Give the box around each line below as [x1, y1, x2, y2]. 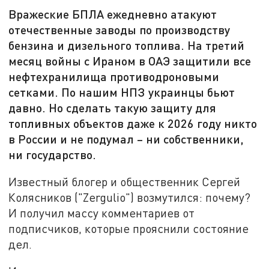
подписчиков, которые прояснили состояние [8, 221, 249, 235]
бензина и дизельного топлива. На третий [8, 38, 245, 53]
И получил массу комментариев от [8, 205, 195, 220]
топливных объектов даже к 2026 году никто [8, 116, 258, 131]
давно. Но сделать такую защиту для [8, 100, 217, 115]
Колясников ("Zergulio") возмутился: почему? [8, 190, 251, 204]
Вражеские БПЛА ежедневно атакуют [8, 7, 217, 22]
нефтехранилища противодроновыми [8, 69, 220, 84]
